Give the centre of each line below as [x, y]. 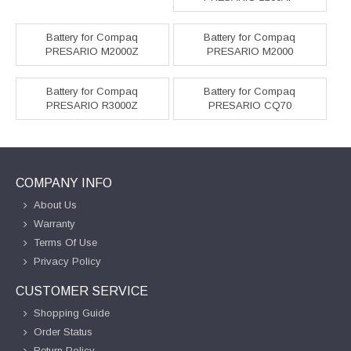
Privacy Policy [67, 262]
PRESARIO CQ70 [250, 106]
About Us [55, 205]
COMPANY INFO [64, 183]
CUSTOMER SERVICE [82, 291]
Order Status [63, 332]
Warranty [54, 224]
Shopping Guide [72, 313]
